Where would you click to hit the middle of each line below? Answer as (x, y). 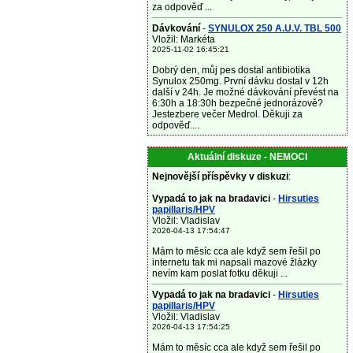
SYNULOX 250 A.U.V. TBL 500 (275, 28)
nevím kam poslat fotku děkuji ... (220, 273)
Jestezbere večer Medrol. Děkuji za (227, 114)
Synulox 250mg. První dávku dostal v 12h (240, 81)
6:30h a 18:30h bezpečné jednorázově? (238, 103)
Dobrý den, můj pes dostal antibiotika (231, 70)
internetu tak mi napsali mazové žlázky (234, 262)
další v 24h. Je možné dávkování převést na (245, 92)
